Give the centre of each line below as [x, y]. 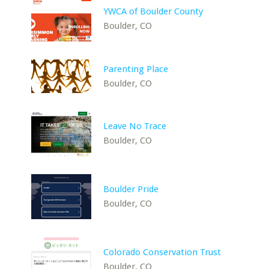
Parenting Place [136, 69]
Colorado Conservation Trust [162, 252]
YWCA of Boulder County [153, 11]
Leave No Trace [135, 126]
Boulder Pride [131, 189]
